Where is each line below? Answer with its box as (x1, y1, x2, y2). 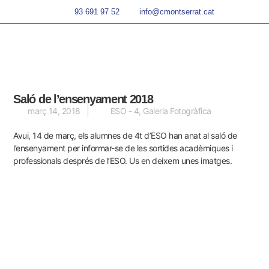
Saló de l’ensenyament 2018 (13, 92, 153, 106)
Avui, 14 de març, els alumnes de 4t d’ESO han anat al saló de (13, 130, 237, 141)
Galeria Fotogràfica (143, 106, 211, 116)
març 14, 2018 (28, 106, 80, 116)
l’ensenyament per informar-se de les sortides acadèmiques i (13, 143, 233, 154)
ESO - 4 (110, 106, 139, 116)
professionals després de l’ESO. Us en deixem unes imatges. (13, 156, 232, 166)
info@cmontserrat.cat (139, 7, 214, 16)
